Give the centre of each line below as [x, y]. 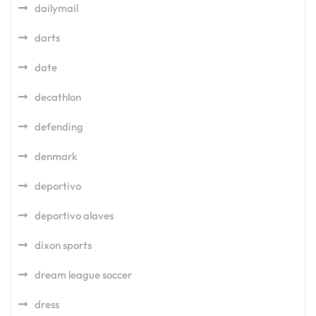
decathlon [58, 97]
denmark [56, 156]
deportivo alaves [74, 215]
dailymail [56, 8]
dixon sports [63, 245]
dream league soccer [83, 275]
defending [59, 127]
